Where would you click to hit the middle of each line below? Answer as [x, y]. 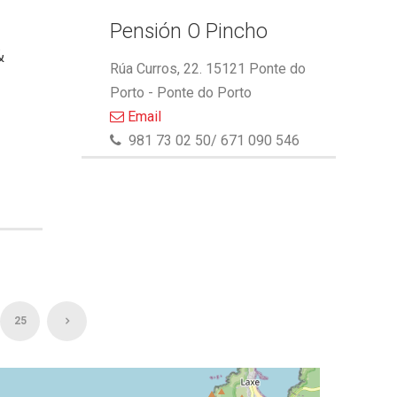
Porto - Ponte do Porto [180, 93]
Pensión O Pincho [188, 31]
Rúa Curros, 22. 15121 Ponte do [207, 69]
